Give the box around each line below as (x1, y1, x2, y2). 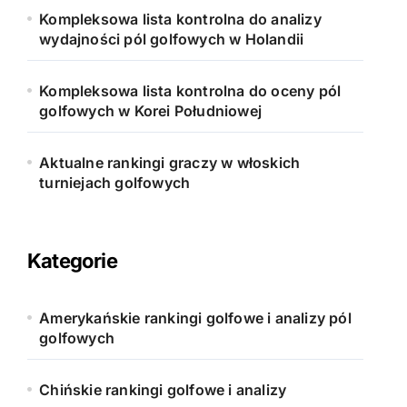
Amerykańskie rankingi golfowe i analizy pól (39, 309, 352, 327)
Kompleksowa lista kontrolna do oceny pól (39, 82, 342, 100)
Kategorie (27, 249, 117, 273)
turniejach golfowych (39, 174, 191, 192)
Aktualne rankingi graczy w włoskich (39, 154, 301, 172)
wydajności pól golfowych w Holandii (39, 30, 304, 48)
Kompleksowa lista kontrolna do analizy (39, 10, 322, 28)
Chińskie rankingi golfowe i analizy (39, 381, 287, 399)
